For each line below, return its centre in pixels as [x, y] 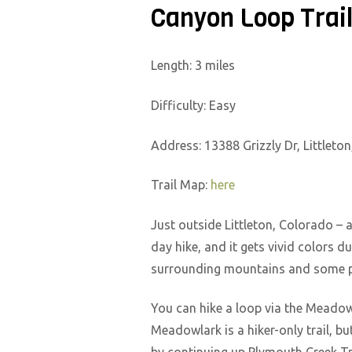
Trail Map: [181, 185]
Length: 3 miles [193, 66]
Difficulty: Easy [193, 105]
